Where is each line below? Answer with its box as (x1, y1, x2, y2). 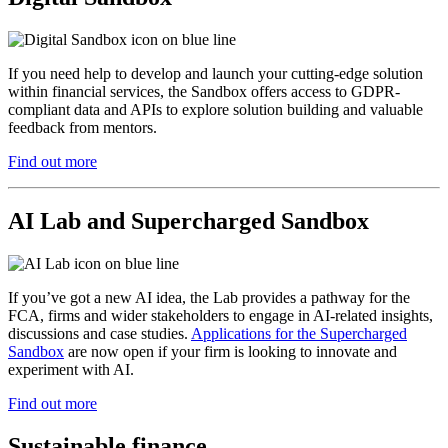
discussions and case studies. (8, 325, 191, 343)
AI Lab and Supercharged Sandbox (8, 208, 369, 235)
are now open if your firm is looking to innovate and (64, 343, 397, 361)
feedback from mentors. (8, 118, 157, 136)
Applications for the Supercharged (191, 325, 407, 343)
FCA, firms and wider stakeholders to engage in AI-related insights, (8, 307, 433, 325)
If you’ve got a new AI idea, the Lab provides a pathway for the (8, 289, 410, 307)
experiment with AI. (8, 361, 134, 379)
